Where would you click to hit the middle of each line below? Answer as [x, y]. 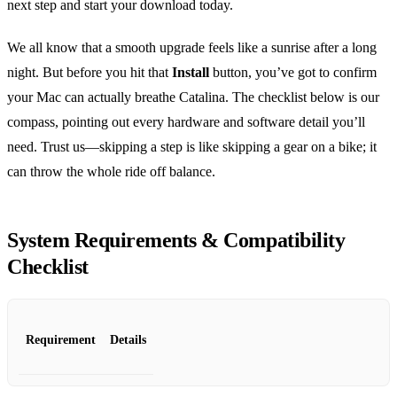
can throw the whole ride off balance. [111, 172]
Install [191, 73]
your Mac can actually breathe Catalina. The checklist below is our [193, 97]
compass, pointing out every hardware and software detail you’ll [186, 122]
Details [128, 340]
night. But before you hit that [90, 73]
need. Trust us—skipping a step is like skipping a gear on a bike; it [192, 147]
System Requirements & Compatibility [176, 241]
